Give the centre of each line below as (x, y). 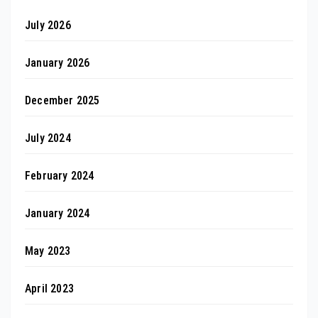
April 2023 (49, 288)
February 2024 (60, 175)
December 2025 (62, 100)
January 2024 (57, 213)
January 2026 (57, 62)
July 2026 (48, 25)
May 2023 (48, 251)
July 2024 (48, 138)
